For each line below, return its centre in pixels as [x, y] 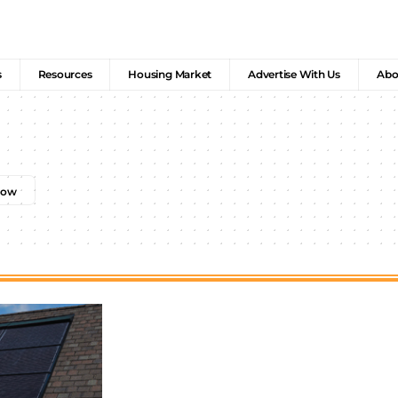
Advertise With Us [294, 75]
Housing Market [170, 75]
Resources [65, 75]
